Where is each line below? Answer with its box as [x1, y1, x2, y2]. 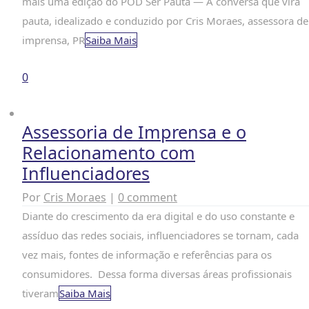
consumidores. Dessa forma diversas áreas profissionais [22, 267, 292, 281]
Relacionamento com [22, 141, 195, 164]
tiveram [22, 286, 59, 300]
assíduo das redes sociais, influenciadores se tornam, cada [22, 228, 299, 242]
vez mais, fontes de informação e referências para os [22, 248, 272, 261]
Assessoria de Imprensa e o [22, 120, 246, 143]
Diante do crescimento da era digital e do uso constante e [22, 209, 295, 223]
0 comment [118, 190, 177, 205]
